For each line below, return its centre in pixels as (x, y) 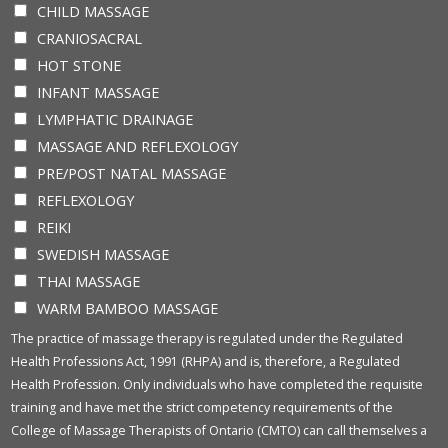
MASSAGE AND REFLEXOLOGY (137, 145)
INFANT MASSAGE (98, 91)
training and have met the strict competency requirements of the (202, 407)
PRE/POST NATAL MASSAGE (131, 172)
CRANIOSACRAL (89, 37)
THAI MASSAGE (88, 280)
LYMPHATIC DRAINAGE (115, 118)
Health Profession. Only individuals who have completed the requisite (217, 384)
